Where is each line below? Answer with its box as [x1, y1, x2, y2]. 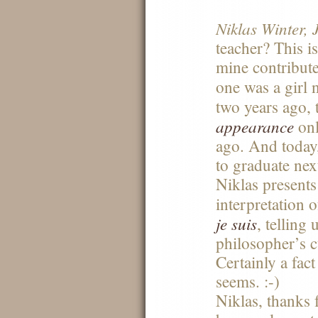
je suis [216, 212, 258, 234]
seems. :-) [216, 270, 280, 292]
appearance [216, 115, 295, 137]
